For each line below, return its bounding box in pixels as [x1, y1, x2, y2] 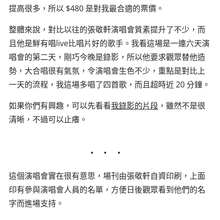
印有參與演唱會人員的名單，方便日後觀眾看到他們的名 [8, 184, 205, 195]
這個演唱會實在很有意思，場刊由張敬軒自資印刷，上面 [8, 170, 205, 181]
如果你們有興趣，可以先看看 [8, 100, 111, 111]
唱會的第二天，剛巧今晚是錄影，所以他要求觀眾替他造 [8, 52, 205, 62]
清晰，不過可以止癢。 [8, 114, 87, 125]
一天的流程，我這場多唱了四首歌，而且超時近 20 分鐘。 [8, 79, 210, 90]
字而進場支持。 [8, 198, 64, 209]
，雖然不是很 [158, 100, 205, 111]
